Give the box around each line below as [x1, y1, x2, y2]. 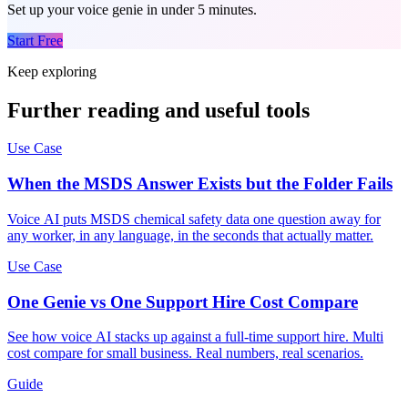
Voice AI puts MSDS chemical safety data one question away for [7, 210, 381, 227]
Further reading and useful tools [7, 97, 310, 122]
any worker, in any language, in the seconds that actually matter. [7, 227, 373, 243]
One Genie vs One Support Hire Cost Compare [7, 291, 358, 311]
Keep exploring [7, 63, 97, 79]
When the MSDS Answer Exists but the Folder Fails [7, 174, 393, 194]
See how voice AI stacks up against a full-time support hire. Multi [7, 329, 383, 345]
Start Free [7, 32, 63, 48]
